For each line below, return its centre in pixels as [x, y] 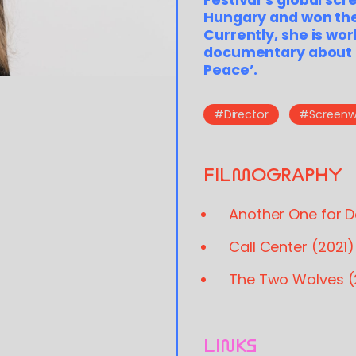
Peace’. [231, 70]
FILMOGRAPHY [273, 175]
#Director [241, 115]
